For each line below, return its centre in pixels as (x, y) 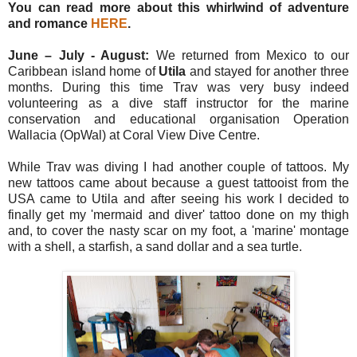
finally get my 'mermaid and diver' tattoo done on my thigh (178, 214)
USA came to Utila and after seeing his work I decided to (178, 198)
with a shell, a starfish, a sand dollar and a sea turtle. (155, 246)
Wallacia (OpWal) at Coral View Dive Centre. (134, 135)
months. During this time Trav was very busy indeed (178, 87)
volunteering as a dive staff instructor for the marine (178, 103)
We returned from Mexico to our (252, 55)
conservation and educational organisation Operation (178, 119)
